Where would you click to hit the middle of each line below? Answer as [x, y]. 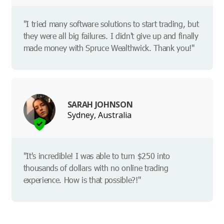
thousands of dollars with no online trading [96, 168]
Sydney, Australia [99, 115]
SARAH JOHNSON [100, 104]
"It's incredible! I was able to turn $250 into [96, 156]
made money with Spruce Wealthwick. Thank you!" [109, 48]
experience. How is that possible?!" [82, 180]
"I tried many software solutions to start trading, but [111, 24]
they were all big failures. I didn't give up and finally [111, 36]
